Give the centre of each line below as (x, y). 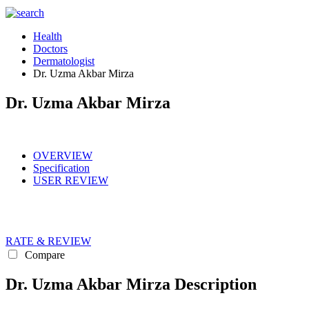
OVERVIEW (63, 155)
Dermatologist (64, 61)
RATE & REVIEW (48, 241)
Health (48, 36)
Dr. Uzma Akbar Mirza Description (131, 284)
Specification (61, 168)
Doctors (50, 49)
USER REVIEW (71, 180)
